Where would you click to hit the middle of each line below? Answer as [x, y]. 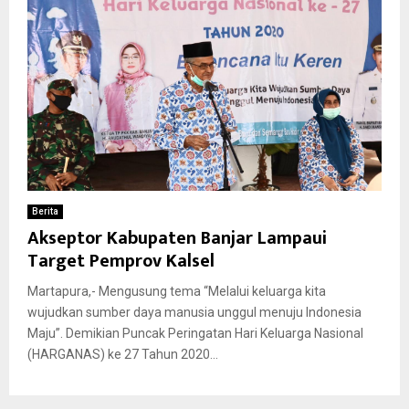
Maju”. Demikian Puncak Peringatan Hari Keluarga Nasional [195, 333]
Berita [45, 211]
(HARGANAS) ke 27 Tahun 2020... [123, 354]
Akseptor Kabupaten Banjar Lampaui [177, 238]
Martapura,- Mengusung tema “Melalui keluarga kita [177, 291]
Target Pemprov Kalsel [121, 261]
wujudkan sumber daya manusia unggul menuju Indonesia [194, 312]
